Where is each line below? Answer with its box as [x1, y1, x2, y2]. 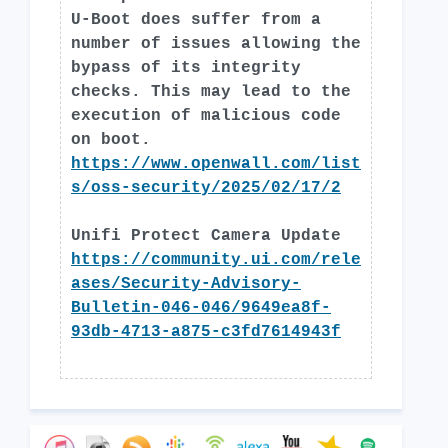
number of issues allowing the [71, 35, 361, 53]
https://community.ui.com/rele [71, 251, 361, 269]
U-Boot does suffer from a [71, 11, 321, 29]
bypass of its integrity [71, 59, 301, 77]
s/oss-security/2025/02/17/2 [71, 179, 341, 197]
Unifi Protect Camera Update [71, 227, 341, 245]
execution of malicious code [71, 107, 341, 125]
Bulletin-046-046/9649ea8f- [71, 299, 331, 317]
